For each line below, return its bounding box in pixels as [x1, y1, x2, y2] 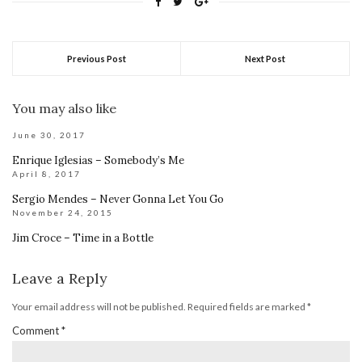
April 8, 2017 [12, 168, 81, 179]
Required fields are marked [187, 300, 307, 313]
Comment [12, 323, 61, 337]
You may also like [12, 99, 116, 116]
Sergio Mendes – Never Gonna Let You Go [12, 192, 224, 206]
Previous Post [67, 53, 126, 64]
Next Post [245, 53, 285, 64]
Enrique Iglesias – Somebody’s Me [12, 153, 184, 167]
